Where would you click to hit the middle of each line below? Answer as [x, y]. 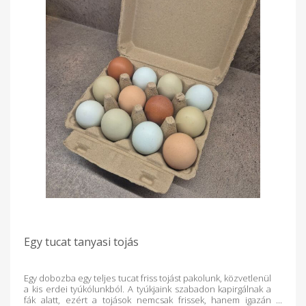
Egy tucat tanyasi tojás [81, 241]
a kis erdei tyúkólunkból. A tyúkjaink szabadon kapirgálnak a [148, 289]
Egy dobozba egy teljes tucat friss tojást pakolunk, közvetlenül [148, 278]
